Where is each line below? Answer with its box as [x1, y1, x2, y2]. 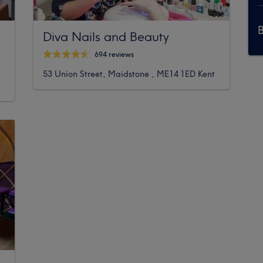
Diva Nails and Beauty [43, 28, 170, 44]
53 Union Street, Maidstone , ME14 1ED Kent [43, 68, 215, 79]
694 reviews [95, 50, 134, 59]
